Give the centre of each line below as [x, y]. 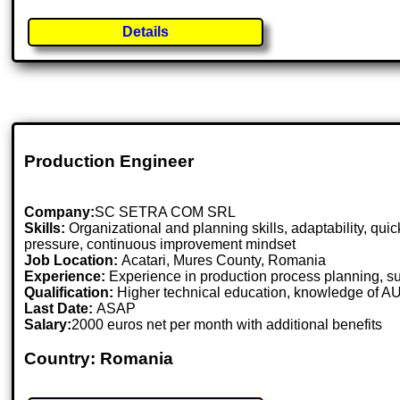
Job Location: [73, 260]
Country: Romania [99, 359]
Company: [60, 212]
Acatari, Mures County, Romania [224, 260]
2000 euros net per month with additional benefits [227, 324]
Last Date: [61, 308]
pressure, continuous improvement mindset [160, 244]
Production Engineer [109, 161]
